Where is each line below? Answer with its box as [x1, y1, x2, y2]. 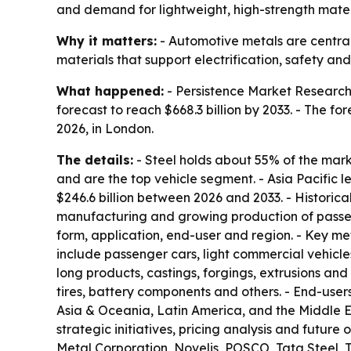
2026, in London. [56, 120, 154, 136]
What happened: [56, 82, 164, 99]
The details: [56, 151, 133, 168]
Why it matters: [56, 32, 157, 49]
